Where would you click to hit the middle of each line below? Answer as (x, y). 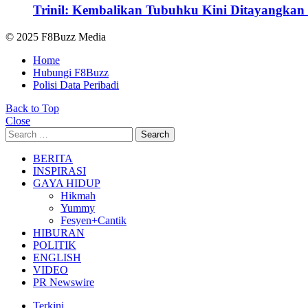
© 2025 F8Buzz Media (56, 36)
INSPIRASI (59, 170)
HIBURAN (59, 232)
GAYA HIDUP (67, 183)
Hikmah (78, 195)
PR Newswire (64, 282)
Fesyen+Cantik (93, 220)
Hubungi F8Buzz (71, 72)
